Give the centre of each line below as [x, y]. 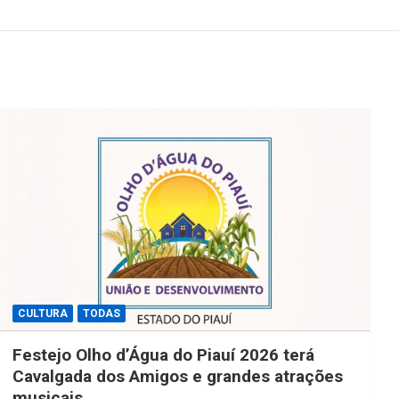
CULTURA [42, 313]
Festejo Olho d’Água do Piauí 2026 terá [163, 354]
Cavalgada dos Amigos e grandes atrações [177, 376]
